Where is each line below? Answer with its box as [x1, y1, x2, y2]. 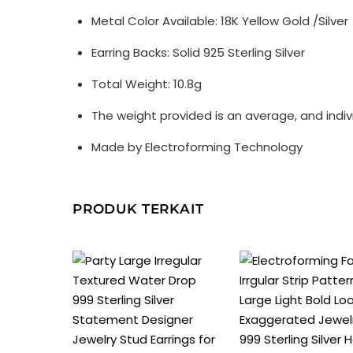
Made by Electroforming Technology [91, 138, 303, 155]
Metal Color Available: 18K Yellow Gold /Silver [91, 12, 348, 29]
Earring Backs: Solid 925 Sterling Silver [91, 43, 305, 61]
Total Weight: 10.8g [91, 75, 202, 92]
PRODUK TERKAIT [72, 201, 204, 217]
